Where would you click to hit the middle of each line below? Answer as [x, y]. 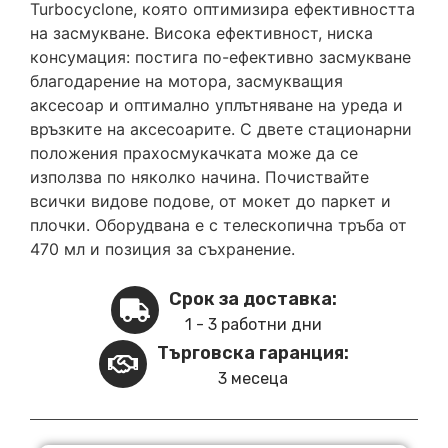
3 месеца [253, 378]
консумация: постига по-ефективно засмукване [220, 57]
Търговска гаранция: [253, 352]
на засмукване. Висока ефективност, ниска [201, 33]
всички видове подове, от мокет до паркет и [210, 201]
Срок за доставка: [253, 298]
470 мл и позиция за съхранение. [162, 249]
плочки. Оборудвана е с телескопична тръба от [218, 225]
